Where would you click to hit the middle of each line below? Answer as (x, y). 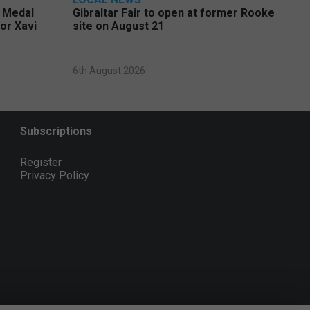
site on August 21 (118, 26)
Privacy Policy (54, 176)
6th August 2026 (109, 71)
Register (40, 163)
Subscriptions (56, 131)
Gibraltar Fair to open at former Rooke (173, 13)
